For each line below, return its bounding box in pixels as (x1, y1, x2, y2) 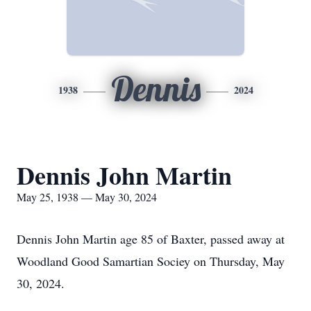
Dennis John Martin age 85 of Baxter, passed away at (17, 230, 285, 247)
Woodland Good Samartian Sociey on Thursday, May (17, 253, 285, 269)
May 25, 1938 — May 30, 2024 (17, 190, 157, 204)
